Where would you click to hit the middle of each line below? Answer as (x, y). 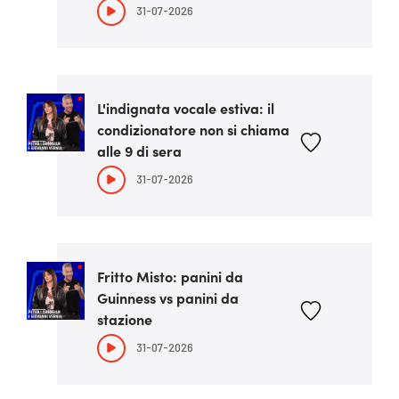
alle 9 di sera (139, 151)
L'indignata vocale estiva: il (186, 108)
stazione (125, 319)
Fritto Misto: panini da (170, 276)
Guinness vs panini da (168, 297)
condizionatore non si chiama (193, 129)
